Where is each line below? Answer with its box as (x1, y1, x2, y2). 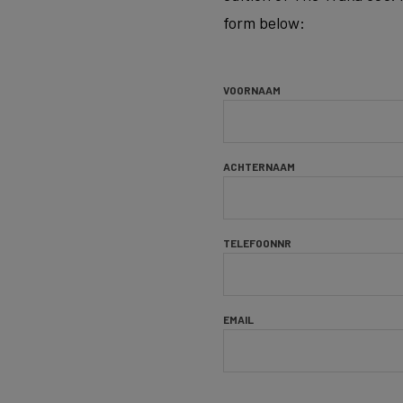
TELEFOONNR (223, 237, 291, 249)
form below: (223, 13, 305, 32)
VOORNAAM (223, 84, 281, 96)
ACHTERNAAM (223, 160, 295, 173)
